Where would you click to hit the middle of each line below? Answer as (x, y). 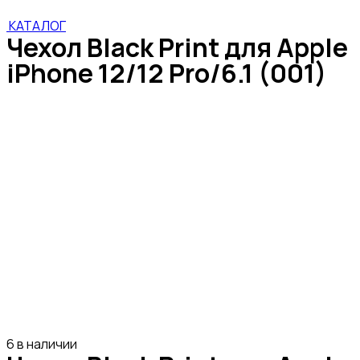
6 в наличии (42, 344)
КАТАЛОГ (37, 25)
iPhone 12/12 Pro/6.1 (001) (167, 73)
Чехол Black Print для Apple (177, 47)
